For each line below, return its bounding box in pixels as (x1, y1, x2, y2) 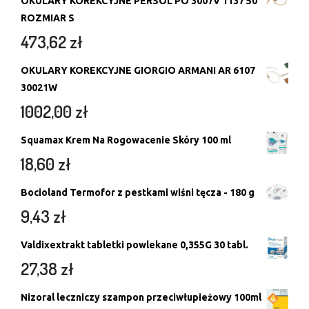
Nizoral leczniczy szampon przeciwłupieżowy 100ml (21, 291, 261, 303)
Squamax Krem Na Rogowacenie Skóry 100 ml (21, 134, 231, 146)
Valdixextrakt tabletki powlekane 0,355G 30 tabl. (21, 239, 248, 250)
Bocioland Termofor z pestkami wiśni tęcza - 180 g (21, 186, 255, 198)
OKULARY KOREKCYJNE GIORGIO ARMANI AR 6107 (21, 64, 255, 76)
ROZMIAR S (21, 12, 74, 23)
